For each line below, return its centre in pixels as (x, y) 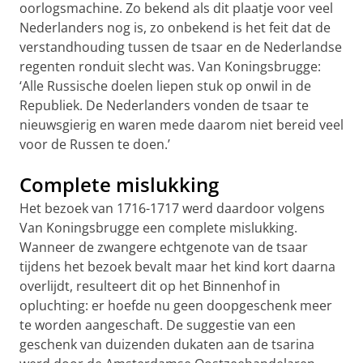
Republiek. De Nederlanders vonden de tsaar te (164, 105)
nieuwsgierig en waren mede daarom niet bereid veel (181, 125)
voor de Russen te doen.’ (95, 144)
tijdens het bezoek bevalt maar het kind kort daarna (177, 267)
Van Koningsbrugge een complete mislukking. (158, 228)
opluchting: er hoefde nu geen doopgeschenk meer (176, 305)
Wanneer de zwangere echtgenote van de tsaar (164, 247)
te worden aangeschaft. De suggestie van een (158, 325)
